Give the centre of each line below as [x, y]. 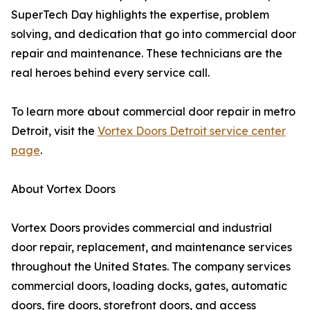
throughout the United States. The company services [151, 266]
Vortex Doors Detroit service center [192, 131]
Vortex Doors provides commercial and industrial [142, 228]
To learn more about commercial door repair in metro [153, 111]
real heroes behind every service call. [110, 73]
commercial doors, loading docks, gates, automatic [149, 286]
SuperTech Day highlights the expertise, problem [140, 15]
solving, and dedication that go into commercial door [154, 34]
